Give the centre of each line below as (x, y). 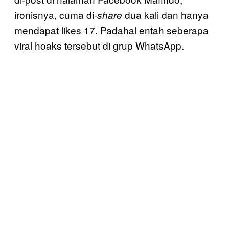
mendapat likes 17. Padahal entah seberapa (111, 30)
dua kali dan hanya (165, 14)
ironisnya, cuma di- (56, 14)
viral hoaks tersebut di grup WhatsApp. (99, 45)
